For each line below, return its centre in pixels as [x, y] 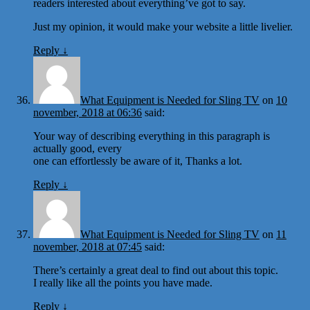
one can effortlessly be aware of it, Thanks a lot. [138, 161]
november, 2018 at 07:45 [88, 246]
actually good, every [77, 148]
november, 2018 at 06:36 [88, 112]
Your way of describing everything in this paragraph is [152, 136]
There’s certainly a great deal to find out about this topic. [156, 270]
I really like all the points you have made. [123, 282]
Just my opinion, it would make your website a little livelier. [163, 26]
